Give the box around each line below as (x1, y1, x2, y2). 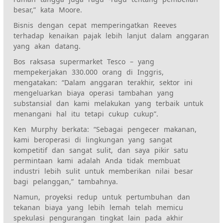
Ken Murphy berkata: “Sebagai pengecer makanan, (13, 124, 197, 134)
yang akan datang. (13, 41, 81, 51)
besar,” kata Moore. (13, 4, 83, 14)
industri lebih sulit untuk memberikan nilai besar (13, 166, 194, 176)
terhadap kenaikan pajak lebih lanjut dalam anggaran (13, 30, 210, 40)
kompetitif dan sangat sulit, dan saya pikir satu (13, 145, 189, 155)
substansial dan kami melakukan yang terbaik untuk (13, 98, 204, 108)
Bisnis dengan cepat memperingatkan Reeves (13, 20, 177, 30)
